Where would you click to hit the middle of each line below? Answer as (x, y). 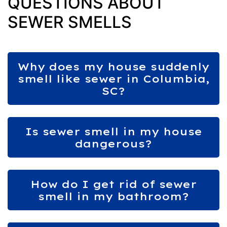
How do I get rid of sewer (113, 184)
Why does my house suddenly (113, 66)
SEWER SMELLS (70, 22)
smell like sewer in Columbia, (113, 78)
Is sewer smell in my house (113, 131)
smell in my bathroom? (113, 196)
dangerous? (113, 143)
